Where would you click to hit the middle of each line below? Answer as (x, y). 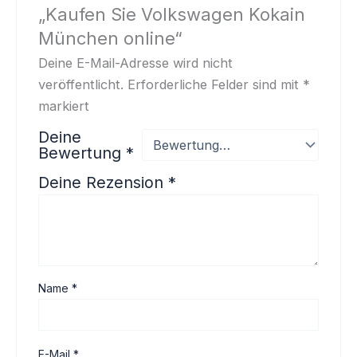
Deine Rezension (104, 182)
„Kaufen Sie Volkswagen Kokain (172, 14)
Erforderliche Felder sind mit (216, 84)
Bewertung (82, 153)
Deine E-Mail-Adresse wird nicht (136, 63)
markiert (64, 106)
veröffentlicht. (81, 84)
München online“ (111, 38)
